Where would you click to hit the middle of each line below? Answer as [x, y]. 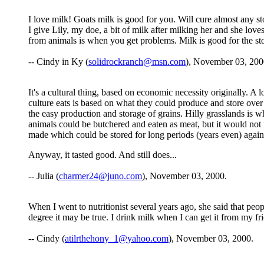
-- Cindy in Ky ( [58, 62]
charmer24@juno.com [100, 176]
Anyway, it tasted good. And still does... [103, 155]
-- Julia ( [44, 176]
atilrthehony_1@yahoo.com [117, 239]
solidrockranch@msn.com [137, 62]
